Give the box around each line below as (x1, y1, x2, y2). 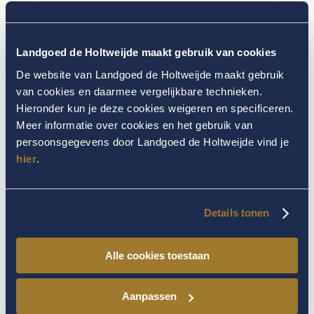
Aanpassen (121, 290, 177, 302)
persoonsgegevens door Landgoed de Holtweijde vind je (16, 135, 289, 148)
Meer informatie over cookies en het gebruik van (16, 118, 253, 131)
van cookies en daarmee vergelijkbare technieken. (16, 85, 262, 97)
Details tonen (204, 207, 270, 219)
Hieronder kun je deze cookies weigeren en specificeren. (16, 102, 294, 114)
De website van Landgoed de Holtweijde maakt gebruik (16, 68, 285, 81)
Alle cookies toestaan (104, 249, 210, 261)
